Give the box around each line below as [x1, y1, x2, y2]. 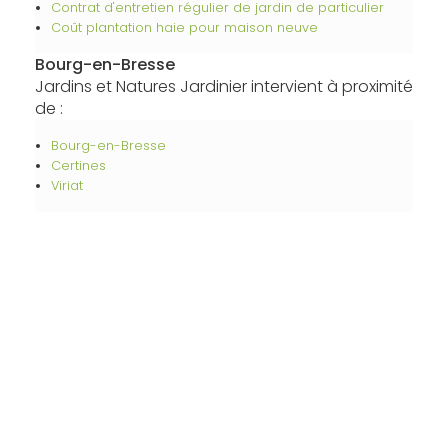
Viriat [50, 177, 83, 194]
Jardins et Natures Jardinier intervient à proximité [34, 75, 413, 98]
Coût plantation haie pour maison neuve [50, 19, 318, 36]
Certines [50, 157, 106, 174]
